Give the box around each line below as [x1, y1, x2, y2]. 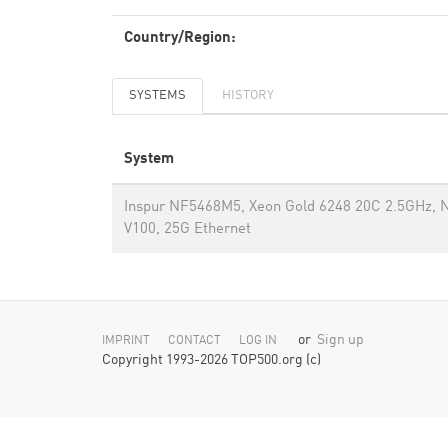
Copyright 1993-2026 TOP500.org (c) [102, 354, 321, 367]
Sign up [317, 334, 364, 347]
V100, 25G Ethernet [124, 222, 251, 237]
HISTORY [222, 89, 274, 102]
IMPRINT [102, 335, 150, 347]
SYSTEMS [129, 89, 186, 102]
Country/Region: [124, 31, 236, 46]
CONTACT [168, 335, 221, 347]
